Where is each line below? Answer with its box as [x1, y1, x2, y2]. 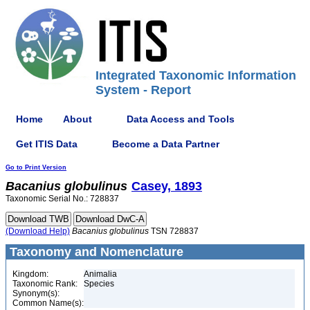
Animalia [84, 269, 117, 279]
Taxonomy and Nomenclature [6, 245, 183, 259]
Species [84, 279, 114, 289]
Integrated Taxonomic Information [95, 69, 296, 82]
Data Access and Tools [127, 113, 235, 125]
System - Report [95, 83, 191, 97]
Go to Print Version [6, 164, 66, 171]
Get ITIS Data [16, 138, 77, 149]
